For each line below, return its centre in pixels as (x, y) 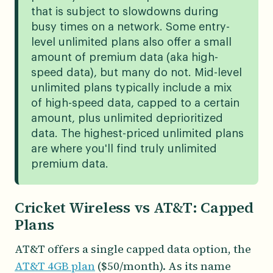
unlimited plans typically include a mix (131, 87)
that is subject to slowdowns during (125, 11)
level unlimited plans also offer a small (131, 42)
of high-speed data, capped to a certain (135, 103)
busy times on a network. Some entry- (130, 27)
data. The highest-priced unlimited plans (137, 133)
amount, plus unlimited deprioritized (127, 118)
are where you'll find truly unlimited (124, 148)
